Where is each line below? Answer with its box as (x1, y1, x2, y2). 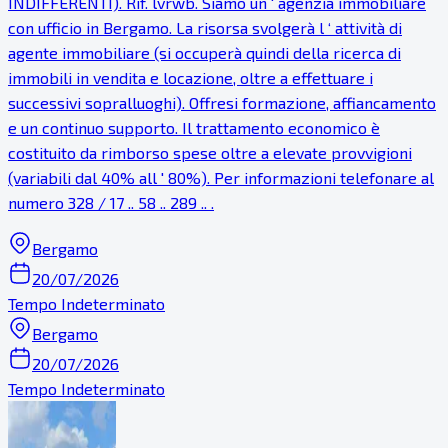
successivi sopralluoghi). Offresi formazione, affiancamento (8, 92, 436, 112)
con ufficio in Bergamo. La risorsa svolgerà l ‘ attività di (8, 17, 402, 37)
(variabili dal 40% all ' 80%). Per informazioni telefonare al (8, 167, 434, 187)
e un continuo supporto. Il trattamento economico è (8, 117, 380, 137)
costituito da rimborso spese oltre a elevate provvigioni (8, 142, 412, 162)
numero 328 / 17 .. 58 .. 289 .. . (8, 192, 214, 212)
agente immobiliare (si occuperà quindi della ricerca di (8, 42, 401, 62)
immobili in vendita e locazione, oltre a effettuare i (8, 67, 373, 87)
